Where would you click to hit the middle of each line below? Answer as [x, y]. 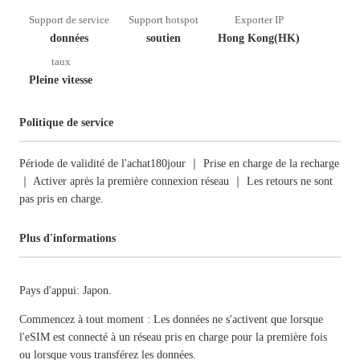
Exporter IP [259, 20]
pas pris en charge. [61, 199]
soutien [164, 38]
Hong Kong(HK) [259, 38]
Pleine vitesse [61, 80]
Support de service [69, 20]
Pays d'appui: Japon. [65, 290]
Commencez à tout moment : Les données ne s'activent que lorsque [171, 319]
